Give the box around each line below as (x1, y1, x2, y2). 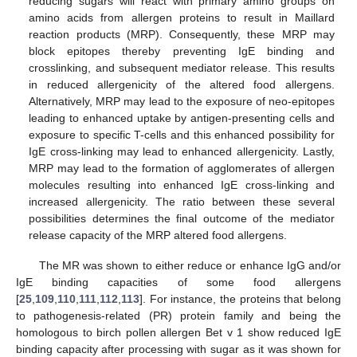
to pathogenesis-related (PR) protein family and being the (16, 309, 341, 323)
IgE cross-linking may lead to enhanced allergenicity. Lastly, (29, 145, 335, 159)
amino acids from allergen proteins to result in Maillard (29, 11, 335, 25)
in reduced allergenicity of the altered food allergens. (29, 78, 335, 92)
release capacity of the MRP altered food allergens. (29, 229, 288, 242)
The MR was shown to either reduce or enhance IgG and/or (38, 259, 341, 273)
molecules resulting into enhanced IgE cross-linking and (29, 178, 335, 192)
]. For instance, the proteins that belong (139, 292, 341, 306)
